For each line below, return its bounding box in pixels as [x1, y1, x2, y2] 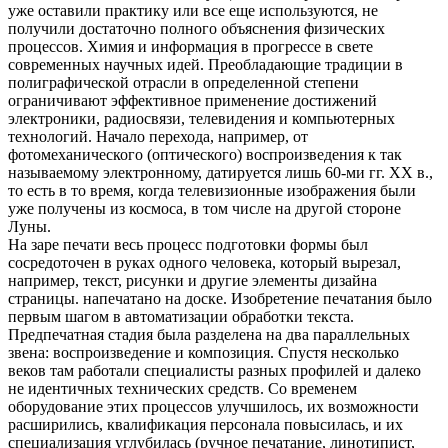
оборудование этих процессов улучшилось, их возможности [8, 397, 419, 415]
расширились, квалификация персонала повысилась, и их [8, 415, 403, 433]
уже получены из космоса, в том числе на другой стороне [8, 199, 401, 217]
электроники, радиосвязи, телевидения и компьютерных [8, 109, 395, 127]
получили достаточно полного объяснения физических [8, 19, 385, 37]
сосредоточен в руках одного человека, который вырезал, [8, 253, 401, 271]
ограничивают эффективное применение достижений [8, 91, 377, 109]
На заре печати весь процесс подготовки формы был [8, 235, 368, 253]
